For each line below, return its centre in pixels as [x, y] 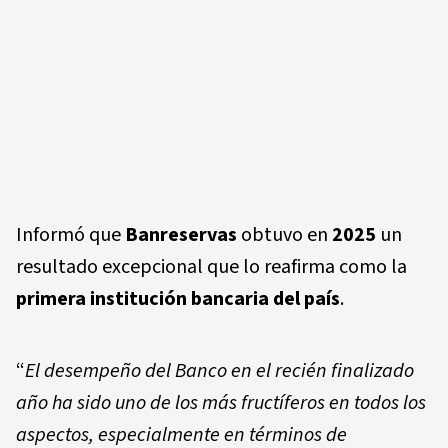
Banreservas [181, 234]
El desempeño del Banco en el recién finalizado [219, 370]
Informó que [70, 234]
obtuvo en [284, 234]
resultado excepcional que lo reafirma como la [211, 266]
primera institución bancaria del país [178, 298]
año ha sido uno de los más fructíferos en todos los [221, 402]
